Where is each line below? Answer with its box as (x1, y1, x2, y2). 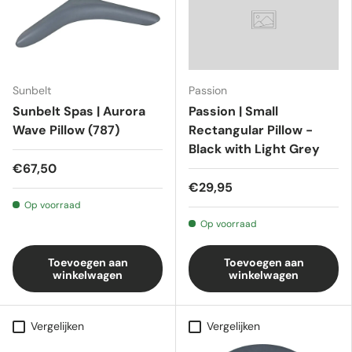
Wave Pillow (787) (13, 122, 119, 138)
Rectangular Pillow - (189, 122, 313, 138)
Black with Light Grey (189, 141, 320, 157)
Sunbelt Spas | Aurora (13, 103, 145, 119)
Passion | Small (189, 103, 278, 119)
